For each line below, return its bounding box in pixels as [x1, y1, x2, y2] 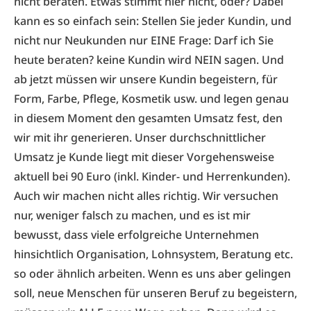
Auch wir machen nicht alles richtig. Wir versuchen [14, 188, 278, 203]
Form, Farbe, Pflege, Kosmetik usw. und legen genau [14, 91, 289, 106]
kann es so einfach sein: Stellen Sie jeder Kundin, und [14, 13, 292, 28]
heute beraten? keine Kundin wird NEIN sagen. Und [14, 52, 284, 67]
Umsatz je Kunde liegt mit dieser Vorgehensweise [14, 149, 274, 165]
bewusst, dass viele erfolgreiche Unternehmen [14, 227, 259, 242]
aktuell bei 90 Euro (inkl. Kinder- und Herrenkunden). [14, 169, 290, 184]
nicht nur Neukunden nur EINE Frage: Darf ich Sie [14, 33, 274, 48]
